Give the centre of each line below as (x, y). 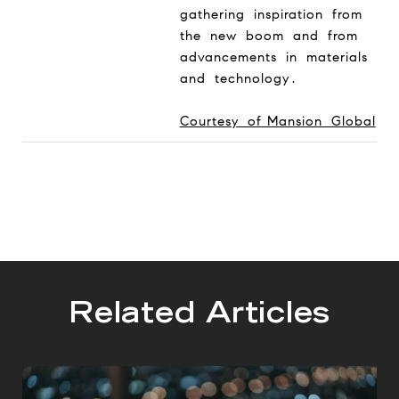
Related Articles (199, 316)
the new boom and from (269, 35)
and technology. (239, 78)
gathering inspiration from (271, 14)
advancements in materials (273, 57)
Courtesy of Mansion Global (277, 121)
